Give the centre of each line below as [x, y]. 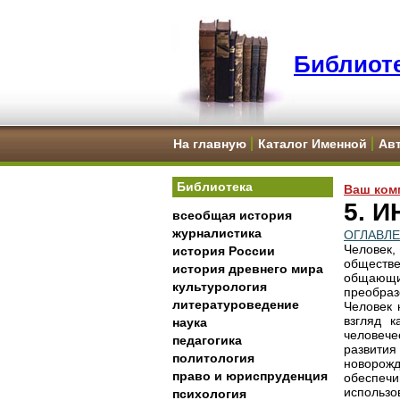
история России [224, 251]
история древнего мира [248, 269]
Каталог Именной [312, 144]
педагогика [207, 340]
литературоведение [236, 304]
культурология [220, 287]
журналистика [217, 233]
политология [213, 358]
